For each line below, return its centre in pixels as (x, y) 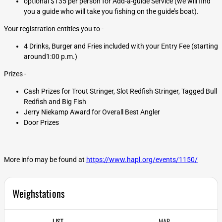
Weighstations (39, 193)
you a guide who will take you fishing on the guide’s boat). (111, 11)
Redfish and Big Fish (55, 102)
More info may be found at (45, 160)
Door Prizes (41, 122)
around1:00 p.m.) (51, 56)
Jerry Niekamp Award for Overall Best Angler (92, 112)
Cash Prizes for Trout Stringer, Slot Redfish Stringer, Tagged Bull (120, 91)
